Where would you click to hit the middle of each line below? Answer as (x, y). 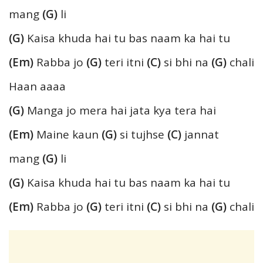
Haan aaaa (37, 87)
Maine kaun (68, 135)
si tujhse (142, 135)
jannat (200, 135)
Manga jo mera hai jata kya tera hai (120, 111)
